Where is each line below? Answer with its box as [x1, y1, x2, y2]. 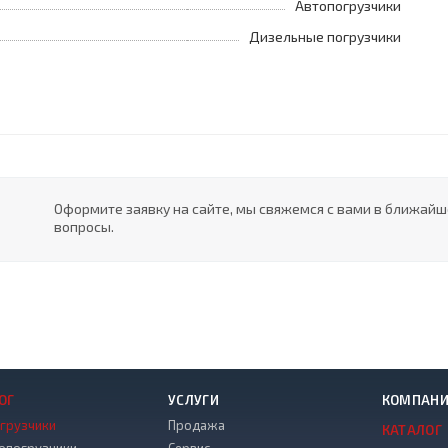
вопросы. [54, 218, 115, 235]
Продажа [167, 417, 225, 433]
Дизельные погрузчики [249, 28, 401, 45]
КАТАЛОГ [381, 422, 443, 438]
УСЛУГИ [167, 392, 220, 408]
